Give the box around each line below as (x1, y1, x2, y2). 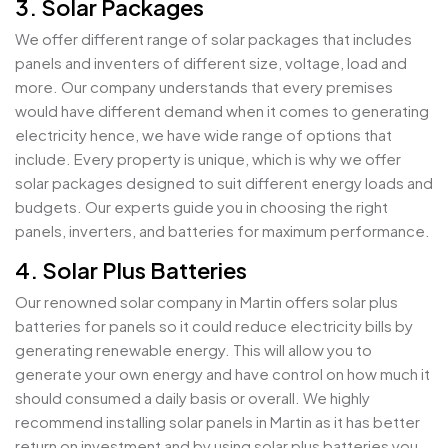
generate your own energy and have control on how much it (15, 364, 430, 384)
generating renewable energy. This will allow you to (15, 340, 372, 360)
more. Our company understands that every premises (15, 77, 393, 97)
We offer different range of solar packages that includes (15, 29, 412, 49)
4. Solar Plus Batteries (15, 256, 247, 285)
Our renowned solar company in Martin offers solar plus (15, 292, 398, 312)
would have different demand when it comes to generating (15, 101, 429, 121)
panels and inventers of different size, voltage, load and (15, 53, 407, 73)
